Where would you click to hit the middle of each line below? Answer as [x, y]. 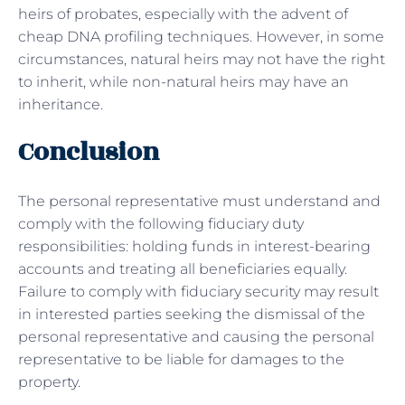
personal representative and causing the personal [196, 336]
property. [49, 381]
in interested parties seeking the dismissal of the [192, 314]
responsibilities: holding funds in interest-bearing [194, 246]
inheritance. [61, 104]
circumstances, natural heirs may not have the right [202, 59]
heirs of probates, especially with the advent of [183, 14]
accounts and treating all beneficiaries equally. [183, 268]
